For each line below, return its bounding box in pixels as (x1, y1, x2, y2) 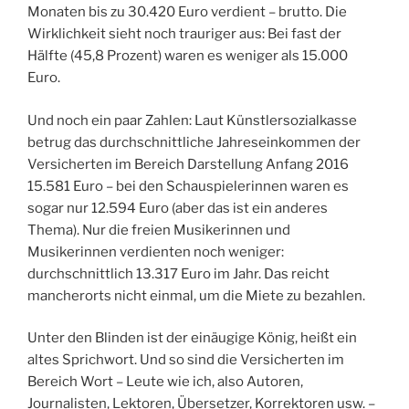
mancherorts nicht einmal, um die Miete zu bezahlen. (27, 287, 365, 304)
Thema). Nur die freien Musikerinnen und (27, 221, 290, 238)
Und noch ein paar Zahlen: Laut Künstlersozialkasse (27, 111, 357, 129)
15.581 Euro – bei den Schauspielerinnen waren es (27, 177, 349, 194)
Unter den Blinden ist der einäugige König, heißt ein (27, 330, 357, 347)
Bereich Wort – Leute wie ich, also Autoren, (27, 373, 303, 391)
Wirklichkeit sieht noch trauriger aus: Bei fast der (27, 26, 341, 43)
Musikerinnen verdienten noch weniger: (27, 243, 284, 260)
